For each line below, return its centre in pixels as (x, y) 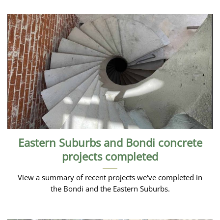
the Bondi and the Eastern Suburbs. (110, 189)
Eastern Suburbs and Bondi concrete (110, 142)
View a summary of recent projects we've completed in (110, 178)
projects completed (110, 156)
